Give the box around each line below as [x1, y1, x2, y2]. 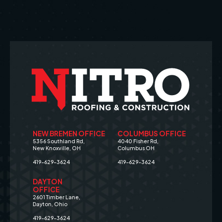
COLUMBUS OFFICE [117, 129, 186, 138]
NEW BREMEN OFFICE [32, 129, 105, 138]
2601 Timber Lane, [32, 194, 80, 201]
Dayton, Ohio [32, 201, 67, 208]
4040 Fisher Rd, [117, 138, 159, 145]
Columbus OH [117, 145, 155, 152]
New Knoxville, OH [32, 145, 81, 152]
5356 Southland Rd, [32, 138, 85, 145]
